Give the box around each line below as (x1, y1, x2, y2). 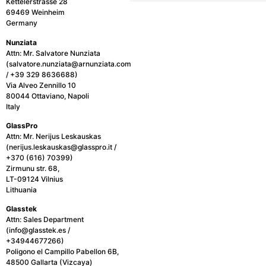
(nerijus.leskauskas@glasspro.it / (6, 142, 116, 152)
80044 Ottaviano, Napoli (6, 91, 89, 100)
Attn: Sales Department (6, 215, 84, 224)
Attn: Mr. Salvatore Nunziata (6, 48, 100, 58)
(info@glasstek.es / (6, 226, 70, 235)
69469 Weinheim (6, 8, 65, 17)
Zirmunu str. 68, (6, 164, 59, 173)
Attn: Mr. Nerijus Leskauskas (6, 132, 101, 141)
